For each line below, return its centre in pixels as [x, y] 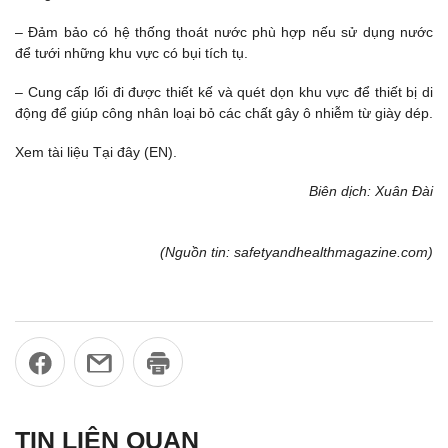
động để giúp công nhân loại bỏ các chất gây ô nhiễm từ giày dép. [224, 113]
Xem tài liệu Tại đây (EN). [96, 152]
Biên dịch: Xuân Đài [371, 191]
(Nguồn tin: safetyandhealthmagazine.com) [296, 251]
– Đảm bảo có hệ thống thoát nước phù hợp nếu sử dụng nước [224, 31]
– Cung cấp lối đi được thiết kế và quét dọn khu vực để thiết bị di [224, 92]
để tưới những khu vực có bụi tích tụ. [131, 52]
